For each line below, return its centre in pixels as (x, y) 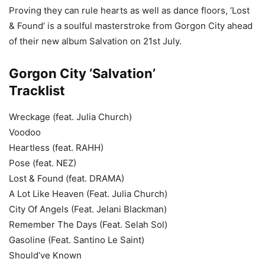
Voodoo (25, 132)
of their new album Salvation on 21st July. (95, 41)
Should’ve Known (45, 255)
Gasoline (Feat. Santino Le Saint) (77, 240)
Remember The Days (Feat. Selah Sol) (88, 224)
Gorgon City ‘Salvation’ (82, 73)
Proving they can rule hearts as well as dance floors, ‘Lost (129, 10)
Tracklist (37, 90)
